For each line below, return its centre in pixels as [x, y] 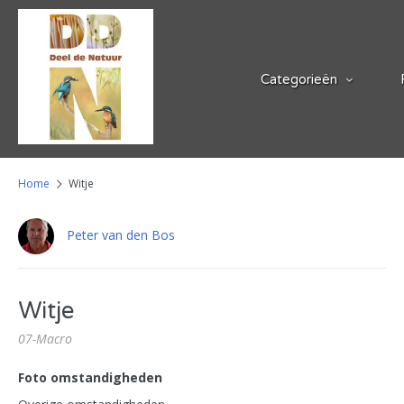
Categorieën [299, 79]
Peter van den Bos [121, 234]
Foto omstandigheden [90, 377]
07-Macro [45, 339]
